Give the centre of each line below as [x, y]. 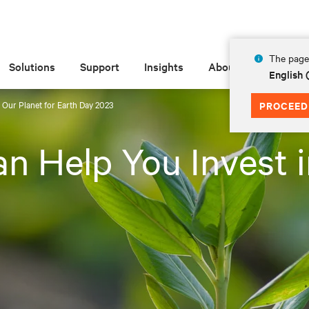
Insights [164, 66]
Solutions [32, 66]
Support [100, 66]
